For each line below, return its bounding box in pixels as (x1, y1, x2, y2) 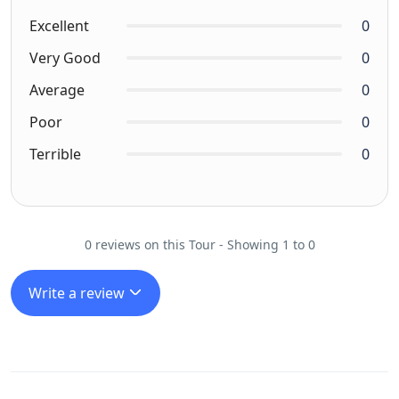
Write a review (28, 283, 128, 304)
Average (29, 80, 85, 101)
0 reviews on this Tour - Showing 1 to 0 (84, 236, 315, 254)
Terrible (29, 144, 81, 165)
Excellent (29, 16, 89, 37)
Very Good (29, 48, 101, 69)
